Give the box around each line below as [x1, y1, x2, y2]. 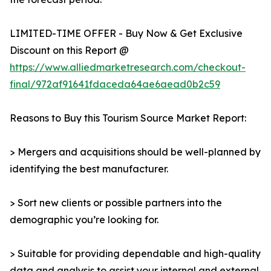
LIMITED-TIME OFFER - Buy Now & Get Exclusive [10, 27, 243, 40]
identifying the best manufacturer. [10, 163, 168, 175]
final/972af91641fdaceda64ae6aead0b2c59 [10, 78, 220, 91]
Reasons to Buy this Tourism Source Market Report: [10, 112, 246, 125]
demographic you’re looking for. [10, 214, 158, 226]
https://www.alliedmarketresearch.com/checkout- [10, 61, 246, 74]
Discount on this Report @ [10, 44, 129, 57]
